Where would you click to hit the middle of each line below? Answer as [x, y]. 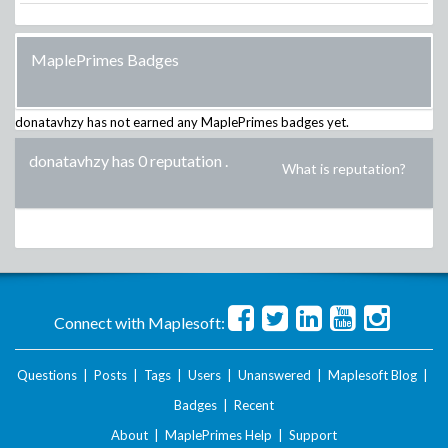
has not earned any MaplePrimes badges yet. [216, 122]
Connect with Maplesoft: [139, 322]
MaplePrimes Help [218, 435]
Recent [254, 405]
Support [313, 435]
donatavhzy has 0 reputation [125, 160]
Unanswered [274, 375]
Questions [47, 375]
